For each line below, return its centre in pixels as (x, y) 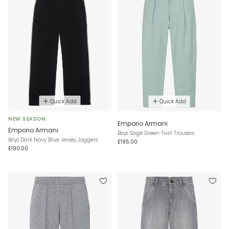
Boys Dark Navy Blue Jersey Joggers (53, 140)
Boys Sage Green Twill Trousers (156, 133)
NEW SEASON (27, 119)
